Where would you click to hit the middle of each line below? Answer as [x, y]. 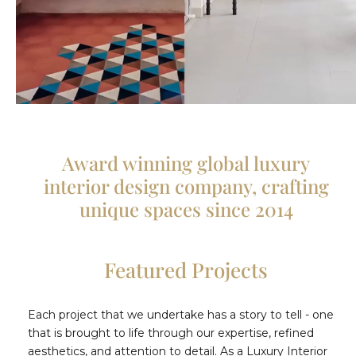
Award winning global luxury [186, 163]
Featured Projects [186, 269]
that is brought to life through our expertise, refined [171, 333]
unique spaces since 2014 [186, 209]
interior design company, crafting [186, 186]
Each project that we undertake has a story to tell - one [181, 314]
